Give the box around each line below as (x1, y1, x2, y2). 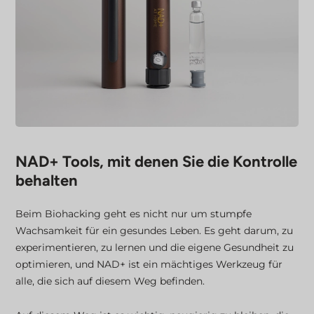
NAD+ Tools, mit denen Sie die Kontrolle (15, 151, 298, 171)
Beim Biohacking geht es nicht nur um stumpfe (15, 207, 252, 220)
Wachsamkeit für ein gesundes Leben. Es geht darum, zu (15, 224, 294, 237)
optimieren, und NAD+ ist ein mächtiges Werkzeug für (15, 257, 283, 271)
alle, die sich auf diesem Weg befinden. (15, 274, 205, 287)
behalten (15, 170, 78, 190)
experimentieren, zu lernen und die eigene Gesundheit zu (15, 240, 294, 254)
